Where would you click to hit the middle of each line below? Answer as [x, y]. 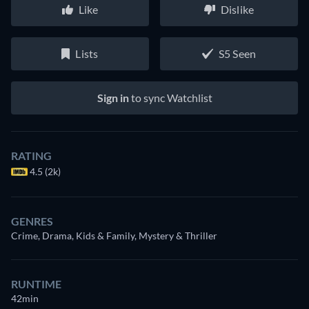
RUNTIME [36, 284]
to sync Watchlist [170, 98]
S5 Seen [237, 54]
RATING [31, 156]
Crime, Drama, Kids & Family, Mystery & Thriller [114, 236]
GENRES [32, 221]
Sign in [113, 98]
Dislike [237, 10]
